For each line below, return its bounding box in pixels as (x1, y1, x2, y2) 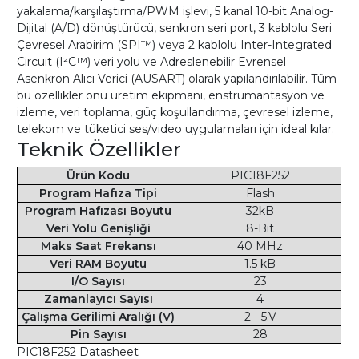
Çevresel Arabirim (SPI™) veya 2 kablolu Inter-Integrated (17, 38, 333, 53)
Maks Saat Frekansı (40, 239, 156, 254)
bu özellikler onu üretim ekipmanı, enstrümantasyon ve (17, 88, 325, 103)
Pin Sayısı (70, 327, 127, 342)
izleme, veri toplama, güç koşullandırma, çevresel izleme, (17, 105, 333, 120)
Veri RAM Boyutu (50, 256, 147, 272)
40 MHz (237, 239, 284, 254)
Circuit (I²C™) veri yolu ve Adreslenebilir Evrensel (17, 54, 287, 70)
